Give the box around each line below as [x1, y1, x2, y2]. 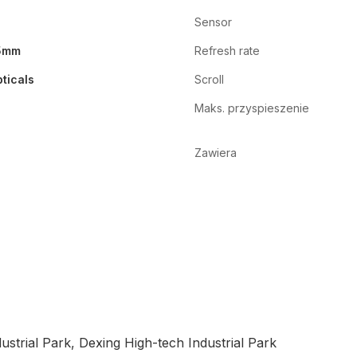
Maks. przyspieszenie [194, 101, 309, 116]
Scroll [194, 73, 224, 87]
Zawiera [194, 146, 237, 160]
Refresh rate [194, 44, 260, 58]
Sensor [194, 15, 232, 29]
